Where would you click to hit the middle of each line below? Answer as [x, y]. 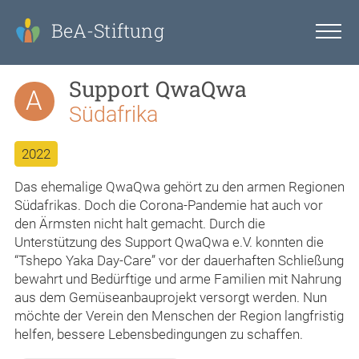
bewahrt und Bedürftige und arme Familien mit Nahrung [178, 278]
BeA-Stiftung [107, 30]
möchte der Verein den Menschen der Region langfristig [179, 315]
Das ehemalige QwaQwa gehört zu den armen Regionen [179, 186]
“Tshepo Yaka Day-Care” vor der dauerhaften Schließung [179, 260]
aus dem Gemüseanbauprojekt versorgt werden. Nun [171, 297]
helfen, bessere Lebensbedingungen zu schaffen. [159, 334]
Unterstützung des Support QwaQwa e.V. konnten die [169, 242]
